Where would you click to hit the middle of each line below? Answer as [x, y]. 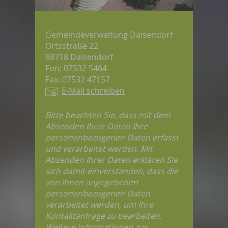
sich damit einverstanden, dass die [112, 171]
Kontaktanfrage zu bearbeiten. [104, 216]
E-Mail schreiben [93, 91]
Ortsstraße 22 [72, 46]
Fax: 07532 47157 [78, 80]
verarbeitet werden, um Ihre [99, 205]
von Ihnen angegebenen [92, 182]
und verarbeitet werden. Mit [99, 149]
